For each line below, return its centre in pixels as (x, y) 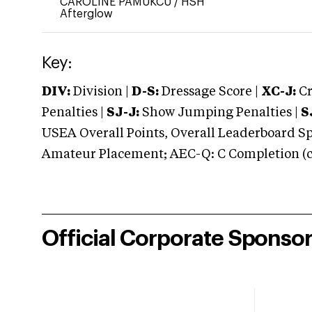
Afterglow (86, 14)
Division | (101, 92)
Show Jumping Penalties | (220, 113)
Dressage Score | (209, 92)
